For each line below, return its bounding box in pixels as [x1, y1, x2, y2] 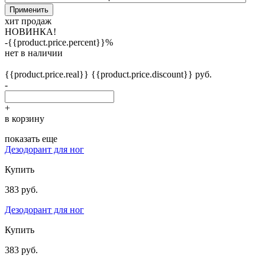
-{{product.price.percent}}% [5, 37, 113, 47]
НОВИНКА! [5, 26, 56, 37]
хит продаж [5, 15, 51, 26]
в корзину [5, 113, 44, 124]
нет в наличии [5, 47, 63, 58]
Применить [9, 5, 49, 14]
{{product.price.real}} [5, 69, 91, 79]
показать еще [5, 133, 57, 144]
